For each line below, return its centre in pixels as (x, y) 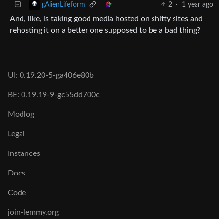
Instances (24, 153)
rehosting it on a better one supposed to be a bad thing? (105, 30)
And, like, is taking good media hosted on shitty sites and (106, 18)
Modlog (21, 114)
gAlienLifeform (63, 5)
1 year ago (197, 5)
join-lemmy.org (33, 212)
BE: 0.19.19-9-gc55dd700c (54, 95)
